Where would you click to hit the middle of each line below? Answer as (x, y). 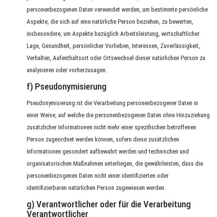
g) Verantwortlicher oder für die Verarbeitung (109, 204)
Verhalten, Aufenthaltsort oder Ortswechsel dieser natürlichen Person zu (116, 58)
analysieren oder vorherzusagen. (67, 70)
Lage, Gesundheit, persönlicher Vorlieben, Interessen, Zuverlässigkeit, (113, 46)
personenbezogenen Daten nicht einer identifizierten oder (98, 176)
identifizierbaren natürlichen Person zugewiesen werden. (96, 188)
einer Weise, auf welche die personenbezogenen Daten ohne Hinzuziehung (118, 115)
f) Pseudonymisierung (67, 86)
